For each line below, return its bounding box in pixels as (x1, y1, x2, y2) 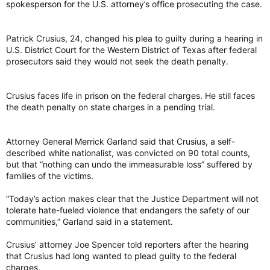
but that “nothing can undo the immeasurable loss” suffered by (6, 159, 253, 169)
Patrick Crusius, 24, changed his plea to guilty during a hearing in (6, 33, 263, 43)
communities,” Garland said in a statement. (6, 216, 173, 227)
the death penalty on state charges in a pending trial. (6, 101, 215, 112)
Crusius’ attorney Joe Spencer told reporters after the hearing (6, 239, 249, 250)
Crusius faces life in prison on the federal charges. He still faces (6, 90, 255, 101)
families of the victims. (6, 170, 93, 181)
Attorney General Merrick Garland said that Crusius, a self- (6, 136, 235, 146)
